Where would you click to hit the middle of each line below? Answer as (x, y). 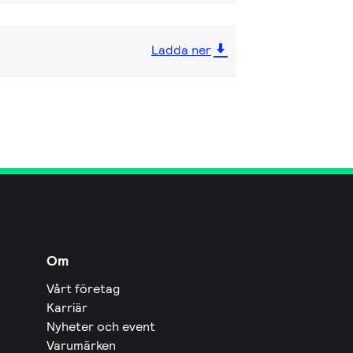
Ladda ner (181, 50)
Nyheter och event (101, 326)
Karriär (67, 307)
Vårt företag (84, 288)
